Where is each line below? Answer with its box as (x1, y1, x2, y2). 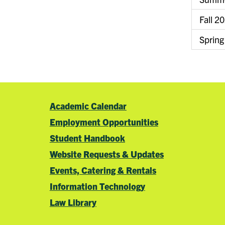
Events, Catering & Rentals (49, 164, 156, 176)
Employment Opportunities (49, 116, 158, 128)
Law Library (49, 196, 96, 208)
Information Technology (49, 180, 145, 192)
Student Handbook (49, 132, 125, 144)
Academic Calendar (49, 99, 127, 111)
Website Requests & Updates (49, 148, 164, 160)
